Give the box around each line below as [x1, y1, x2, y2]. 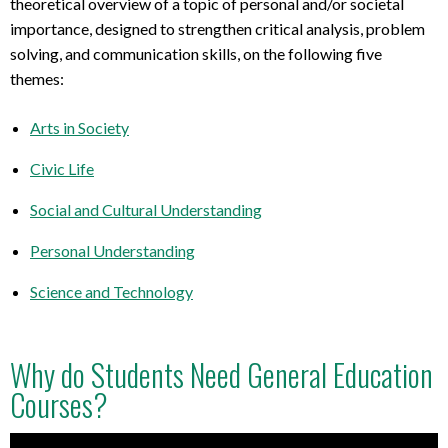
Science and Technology [30, 282, 193, 302]
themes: [10, 69, 64, 89]
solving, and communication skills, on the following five [10, 44, 382, 64]
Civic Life [30, 159, 94, 179]
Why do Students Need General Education [10, 352, 433, 398]
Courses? [10, 382, 108, 428]
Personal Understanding [30, 241, 195, 261]
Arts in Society [30, 118, 129, 138]
